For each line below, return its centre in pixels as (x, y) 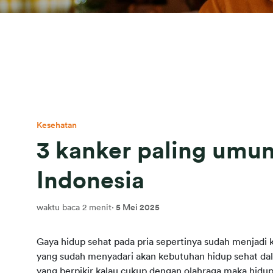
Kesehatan (57, 126)
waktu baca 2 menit (74, 208)
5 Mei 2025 (138, 208)
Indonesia (90, 181)
